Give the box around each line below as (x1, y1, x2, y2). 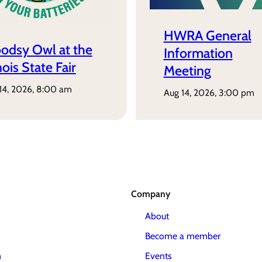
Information (163, 45, 233, 62)
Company (131, 188, 171, 200)
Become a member (145, 230, 220, 242)
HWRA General (163, 27, 251, 44)
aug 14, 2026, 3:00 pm (169, 87, 254, 98)
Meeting (163, 63, 211, 80)
